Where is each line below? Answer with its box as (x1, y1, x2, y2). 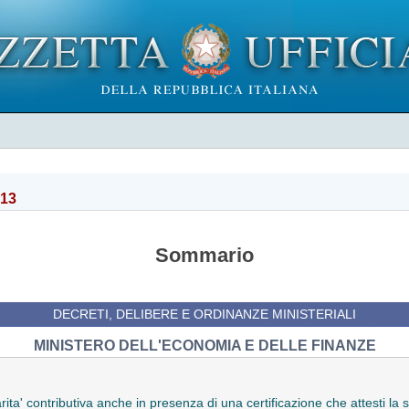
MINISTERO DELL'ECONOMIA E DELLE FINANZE (33, 337, 376, 353)
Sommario (155, 244, 254, 267)
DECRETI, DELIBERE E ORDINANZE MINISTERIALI (53, 306, 356, 321)
